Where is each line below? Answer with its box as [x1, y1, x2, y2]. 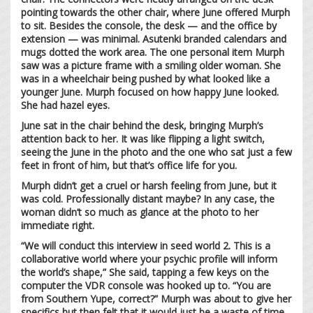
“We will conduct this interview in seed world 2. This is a [21, 238, 270, 252]
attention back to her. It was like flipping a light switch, [21, 131, 265, 145]
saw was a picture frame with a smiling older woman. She [21, 58, 281, 72]
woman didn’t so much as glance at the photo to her [21, 205, 259, 219]
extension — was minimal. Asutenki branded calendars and [21, 31, 286, 45]
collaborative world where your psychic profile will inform [21, 252, 277, 265]
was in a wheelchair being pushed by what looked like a [21, 71, 270, 85]
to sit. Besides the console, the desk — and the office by [21, 18, 277, 32]
